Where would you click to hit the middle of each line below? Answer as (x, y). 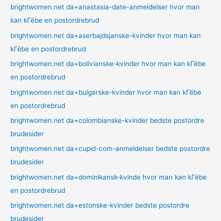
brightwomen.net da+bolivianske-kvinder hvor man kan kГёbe (108, 64)
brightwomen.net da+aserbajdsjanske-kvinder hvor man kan (106, 35)
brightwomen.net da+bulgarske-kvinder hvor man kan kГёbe (106, 92)
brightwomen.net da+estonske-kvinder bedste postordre (100, 205)
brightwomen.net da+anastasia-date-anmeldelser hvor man (105, 7)
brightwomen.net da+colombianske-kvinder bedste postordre (108, 120)
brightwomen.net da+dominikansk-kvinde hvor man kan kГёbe (109, 177)
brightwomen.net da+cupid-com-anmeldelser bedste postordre (110, 149)
